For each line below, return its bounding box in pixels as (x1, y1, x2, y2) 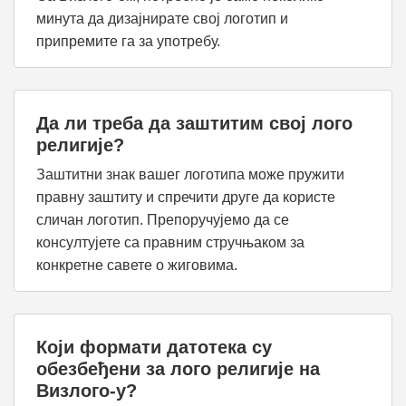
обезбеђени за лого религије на (36, 359, 320, 379)
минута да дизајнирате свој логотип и (36, 11, 288, 26)
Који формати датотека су (36, 337, 272, 357)
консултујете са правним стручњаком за (36, 235, 304, 250)
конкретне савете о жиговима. (36, 257, 237, 273)
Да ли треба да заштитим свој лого (36, 113, 353, 133)
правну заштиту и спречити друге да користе (36, 189, 335, 205)
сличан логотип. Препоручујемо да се (36, 212, 289, 227)
